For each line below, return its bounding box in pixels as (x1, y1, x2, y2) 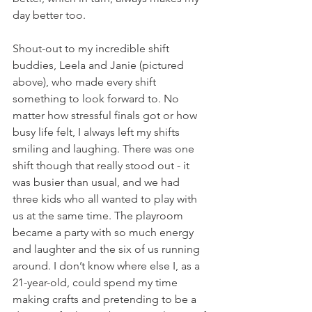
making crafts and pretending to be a (13, 292, 199, 306)
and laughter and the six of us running (13, 242, 203, 256)
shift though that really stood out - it (13, 159, 192, 172)
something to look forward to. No (13, 92, 182, 105)
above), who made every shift (13, 75, 159, 88)
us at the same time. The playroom (13, 209, 186, 222)
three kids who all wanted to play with (13, 192, 200, 205)
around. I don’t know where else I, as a (13, 259, 203, 272)
